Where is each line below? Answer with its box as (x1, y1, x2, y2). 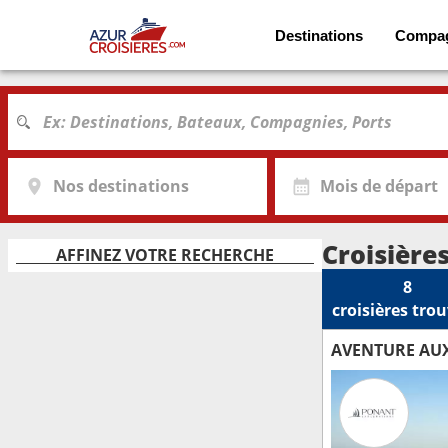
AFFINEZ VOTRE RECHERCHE (56, 244, 274, 266)
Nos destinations (52, 175, 189, 198)
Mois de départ (319, 175, 438, 198)
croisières (332, 299, 408, 321)
